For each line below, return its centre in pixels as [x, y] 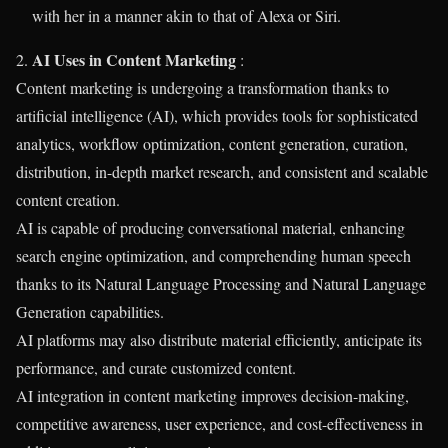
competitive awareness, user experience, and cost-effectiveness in [219, 423]
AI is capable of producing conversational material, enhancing [210, 227]
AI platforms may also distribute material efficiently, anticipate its [219, 339]
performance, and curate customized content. [156, 367]
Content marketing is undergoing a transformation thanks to [202, 87]
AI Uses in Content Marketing [134, 59]
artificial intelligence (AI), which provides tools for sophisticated [217, 115]
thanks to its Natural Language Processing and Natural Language [221, 283]
